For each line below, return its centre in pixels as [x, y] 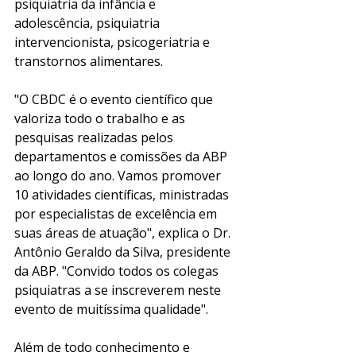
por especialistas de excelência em [117, 213]
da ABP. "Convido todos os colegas [118, 271]
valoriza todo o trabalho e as [101, 118]
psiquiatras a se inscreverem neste [119, 290]
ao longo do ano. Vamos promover [119, 175]
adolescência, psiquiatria [89, 23]
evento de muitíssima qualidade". [113, 309]
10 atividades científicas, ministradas [123, 194]
